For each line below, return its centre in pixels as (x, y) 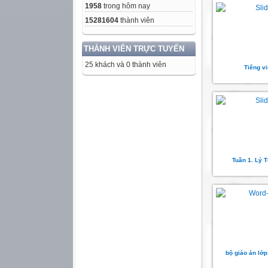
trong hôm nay (126, 6)
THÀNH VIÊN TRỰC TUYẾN (134, 49)
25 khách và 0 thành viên (126, 65)
